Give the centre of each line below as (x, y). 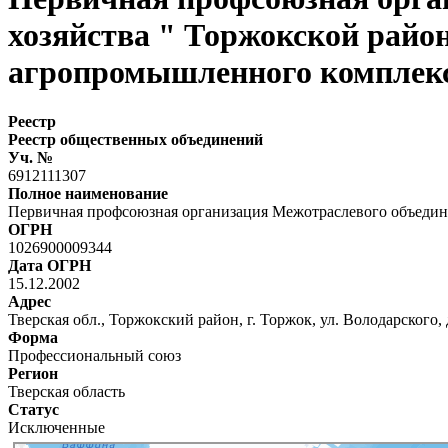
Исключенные (56, 427)
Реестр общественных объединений (135, 139)
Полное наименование (88, 193)
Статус (33, 409)
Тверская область (66, 391)
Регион (33, 373)
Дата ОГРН (49, 265)
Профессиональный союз (94, 355)
